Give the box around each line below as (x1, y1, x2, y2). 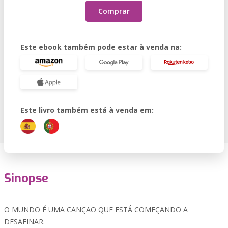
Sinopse (4, 170, 48, 186)
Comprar (98, 6, 130, 16)
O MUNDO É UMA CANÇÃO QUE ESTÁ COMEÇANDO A (4, 205, 188, 214)
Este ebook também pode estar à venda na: (20, 42, 182, 52)
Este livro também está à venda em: (20, 105, 154, 115)
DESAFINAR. (4, 217, 45, 226)
